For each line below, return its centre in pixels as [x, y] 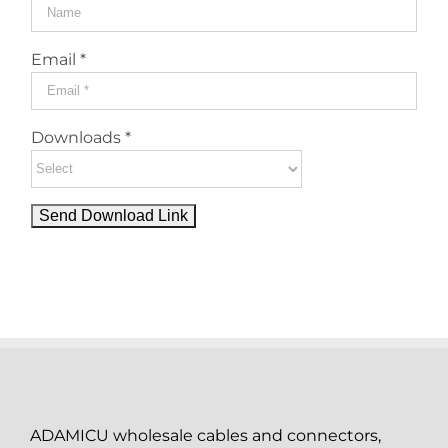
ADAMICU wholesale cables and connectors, [205, 436]
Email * [58, 59]
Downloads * [81, 137]
